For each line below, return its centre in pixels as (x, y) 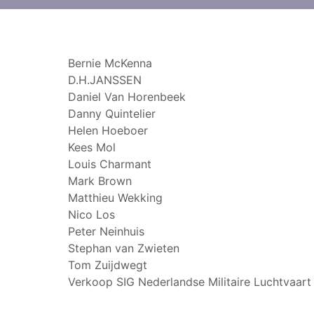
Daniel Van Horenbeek (127, 97)
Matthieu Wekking (115, 198)
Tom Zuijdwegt (108, 265)
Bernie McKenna (110, 63)
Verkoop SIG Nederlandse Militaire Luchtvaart (190, 282)
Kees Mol (92, 147)
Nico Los (91, 214)
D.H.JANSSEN (105, 80)
